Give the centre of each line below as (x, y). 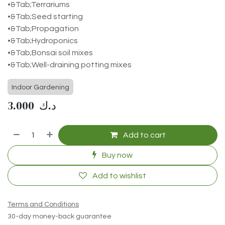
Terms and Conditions (43, 204)
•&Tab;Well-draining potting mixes (70, 65)
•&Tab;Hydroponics (43, 40)
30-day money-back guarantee (60, 216)
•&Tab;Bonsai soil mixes (50, 52)
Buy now (117, 155)
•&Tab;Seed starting (45, 16)
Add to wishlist (119, 176)
